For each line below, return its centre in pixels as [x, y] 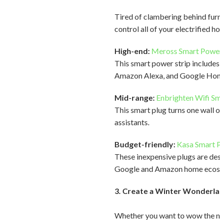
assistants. [133, 122]
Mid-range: [135, 97]
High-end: [132, 51]
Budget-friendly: [145, 144]
